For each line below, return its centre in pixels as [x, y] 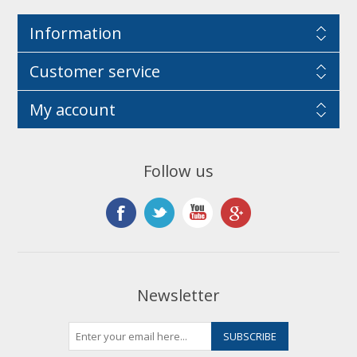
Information [75, 33]
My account [72, 110]
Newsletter [178, 295]
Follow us [178, 171]
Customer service [94, 71]
